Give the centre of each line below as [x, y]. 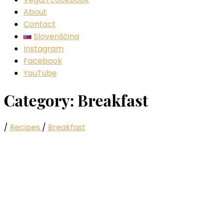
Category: [41, 100]
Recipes [26, 127]
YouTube [40, 73]
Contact [40, 24]
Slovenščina [56, 36]
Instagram [44, 49]
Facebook [43, 61]
